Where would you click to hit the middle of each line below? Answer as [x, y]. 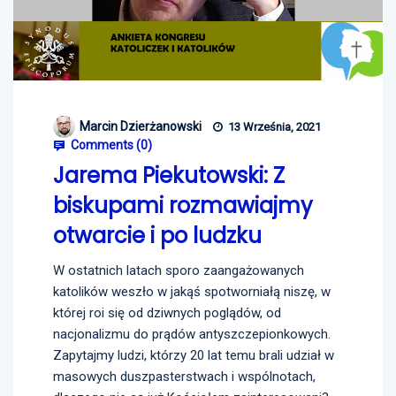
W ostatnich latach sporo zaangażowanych [179, 271]
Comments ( [104, 145]
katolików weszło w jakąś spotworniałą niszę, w [192, 292]
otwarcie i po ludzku [157, 236]
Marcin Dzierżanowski [141, 126]
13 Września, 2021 [273, 126]
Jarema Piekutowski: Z [169, 176]
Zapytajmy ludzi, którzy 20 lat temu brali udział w [194, 356]
